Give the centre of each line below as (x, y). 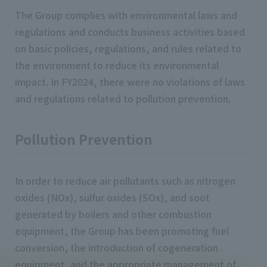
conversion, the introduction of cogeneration (117, 247)
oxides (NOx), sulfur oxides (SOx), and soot (112, 197)
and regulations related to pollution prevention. (123, 98)
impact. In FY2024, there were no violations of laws (130, 82)
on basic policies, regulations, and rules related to (128, 48)
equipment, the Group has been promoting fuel (122, 231)
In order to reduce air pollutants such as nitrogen (125, 181)
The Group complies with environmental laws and (126, 15)
